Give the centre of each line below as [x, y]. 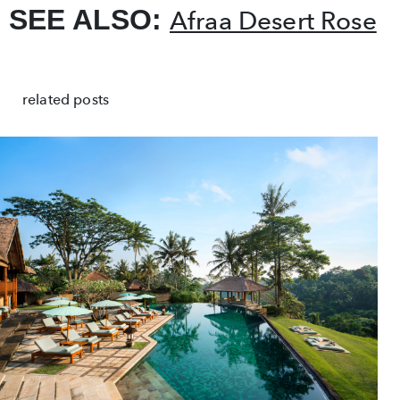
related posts [66, 99]
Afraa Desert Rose [273, 20]
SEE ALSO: [89, 19]
